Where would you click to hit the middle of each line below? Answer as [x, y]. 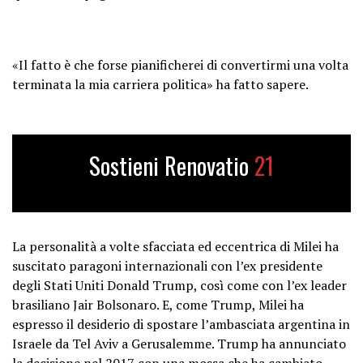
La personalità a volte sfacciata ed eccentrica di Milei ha [175, 246]
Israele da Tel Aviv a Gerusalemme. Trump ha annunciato [179, 343]
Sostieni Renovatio [172, 165]
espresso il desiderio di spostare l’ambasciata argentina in [181, 324]
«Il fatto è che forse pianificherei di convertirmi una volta [180, 64]
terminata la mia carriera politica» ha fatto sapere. [160, 84]
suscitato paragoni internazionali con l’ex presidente [167, 265]
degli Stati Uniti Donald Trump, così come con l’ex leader [179, 285]
